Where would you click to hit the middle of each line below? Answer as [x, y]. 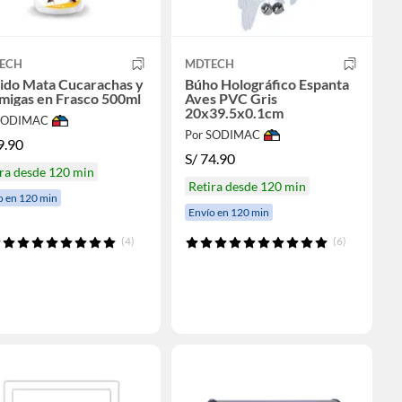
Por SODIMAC [222, 135]
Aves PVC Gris [231, 99]
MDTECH [209, 64]
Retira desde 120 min [247, 186]
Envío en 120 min [228, 212]
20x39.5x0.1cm [234, 113]
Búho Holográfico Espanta [267, 84]
